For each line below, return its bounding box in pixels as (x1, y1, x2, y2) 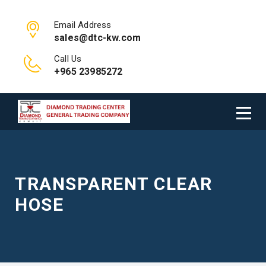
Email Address (54, 20, 112, 30)
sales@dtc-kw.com (54, 32, 141, 43)
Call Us (54, 53, 82, 64)
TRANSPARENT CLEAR (15, 173, 213, 194)
